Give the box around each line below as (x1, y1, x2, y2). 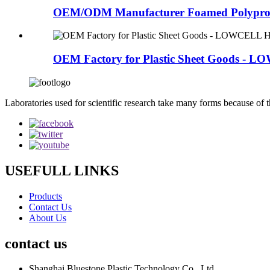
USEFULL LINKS (5, 162, 119, 178)
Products (29, 190, 62, 201)
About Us (29, 212, 66, 223)
